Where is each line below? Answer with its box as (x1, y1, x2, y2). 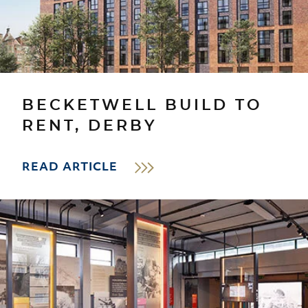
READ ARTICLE (22, 162, 118, 173)
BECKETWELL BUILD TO (22, 97, 263, 113)
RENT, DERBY (22, 118, 157, 133)
